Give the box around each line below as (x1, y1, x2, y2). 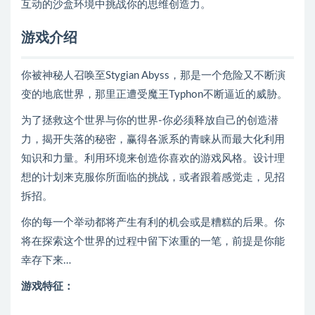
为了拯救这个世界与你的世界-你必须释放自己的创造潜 (21, 115, 278, 126)
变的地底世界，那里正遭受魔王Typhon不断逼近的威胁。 (21, 89, 288, 100)
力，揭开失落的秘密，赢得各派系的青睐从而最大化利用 (21, 134, 285, 145)
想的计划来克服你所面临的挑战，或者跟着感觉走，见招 (21, 172, 285, 183)
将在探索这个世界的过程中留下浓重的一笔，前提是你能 (21, 236, 285, 247)
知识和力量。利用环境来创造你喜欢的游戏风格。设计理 (21, 153, 285, 164)
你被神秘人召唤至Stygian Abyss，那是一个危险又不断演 (21, 70, 285, 81)
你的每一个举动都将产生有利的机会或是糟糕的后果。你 (21, 217, 285, 228)
